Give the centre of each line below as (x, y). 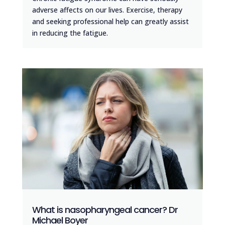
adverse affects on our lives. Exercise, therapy (107, 10)
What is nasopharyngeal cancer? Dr (105, 209)
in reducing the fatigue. (70, 33)
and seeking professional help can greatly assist (110, 22)
